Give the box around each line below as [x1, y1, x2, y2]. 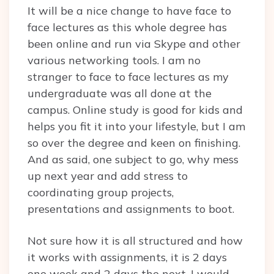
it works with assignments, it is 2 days [28, 250, 227, 265]
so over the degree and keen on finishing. [28, 136, 240, 150]
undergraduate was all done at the [28, 86, 212, 101]
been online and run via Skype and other [28, 37, 240, 51]
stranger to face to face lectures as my [28, 70, 229, 84]
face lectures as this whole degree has [28, 20, 227, 35]
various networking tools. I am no [28, 53, 201, 68]
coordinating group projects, [28, 185, 174, 200]
